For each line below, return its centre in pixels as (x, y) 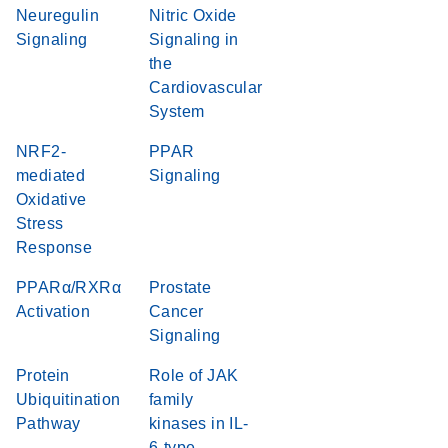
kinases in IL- (199, 423)
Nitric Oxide (193, 15)
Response (54, 247)
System (177, 111)
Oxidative (51, 199)
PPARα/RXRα (68, 287)
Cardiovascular (206, 87)
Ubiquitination (68, 399)
